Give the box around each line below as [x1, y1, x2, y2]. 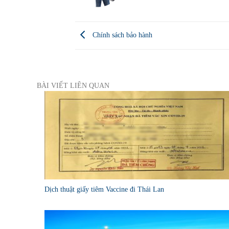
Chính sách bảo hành [90, 31, 152, 39]
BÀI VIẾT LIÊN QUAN [37, 81, 109, 89]
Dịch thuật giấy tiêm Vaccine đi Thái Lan [44, 185, 164, 193]
